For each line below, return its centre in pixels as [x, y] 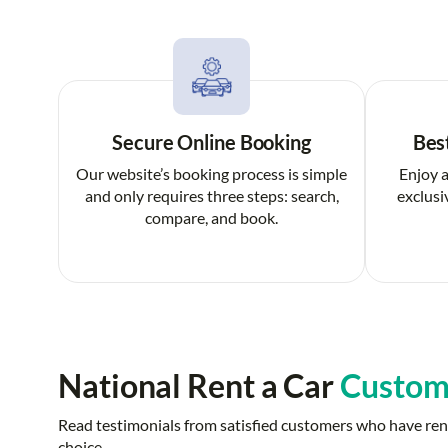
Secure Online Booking [211, 142]
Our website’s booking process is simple [211, 174]
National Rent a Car [199, 386]
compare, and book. [211, 218]
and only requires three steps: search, [211, 196]
